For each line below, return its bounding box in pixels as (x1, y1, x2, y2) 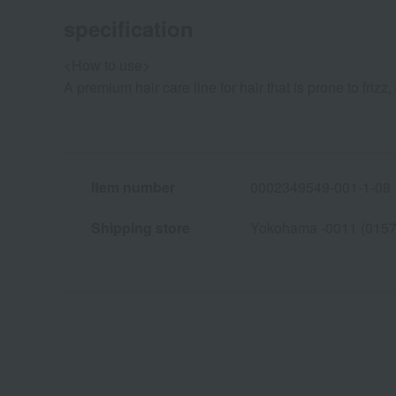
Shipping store (91, 217, 190, 239)
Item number (91, 177, 175, 198)
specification (64, 13, 194, 44)
